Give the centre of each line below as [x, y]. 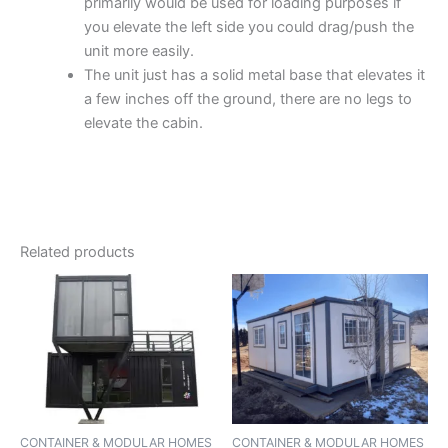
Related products [77, 251]
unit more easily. [138, 51]
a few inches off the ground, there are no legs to [247, 99]
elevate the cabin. [143, 123]
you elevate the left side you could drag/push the [248, 27]
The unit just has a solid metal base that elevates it [254, 75]
